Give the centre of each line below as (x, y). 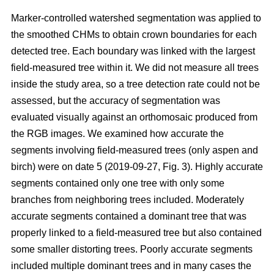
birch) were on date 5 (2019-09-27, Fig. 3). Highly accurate (137, 167)
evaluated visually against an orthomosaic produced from (134, 117)
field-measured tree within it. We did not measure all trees (135, 68)
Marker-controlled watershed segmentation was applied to (136, 18)
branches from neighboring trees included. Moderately (128, 200)
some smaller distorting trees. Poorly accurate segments (132, 250)
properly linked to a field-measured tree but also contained (136, 233)
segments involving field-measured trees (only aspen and (135, 150)
